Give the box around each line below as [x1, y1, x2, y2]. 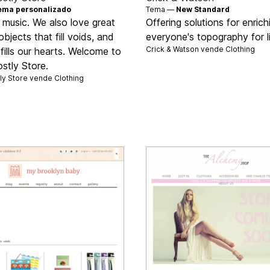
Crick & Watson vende [146, 45, 225, 54]
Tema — [146, 5, 176, 14]
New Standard [176, 5, 230, 14]
